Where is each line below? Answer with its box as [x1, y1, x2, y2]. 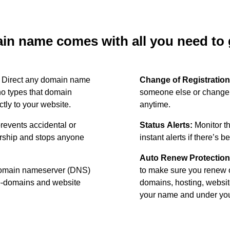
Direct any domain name [2, 75, 90, 84]
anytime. [140, 100, 170, 109]
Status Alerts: [140, 121, 193, 129]
